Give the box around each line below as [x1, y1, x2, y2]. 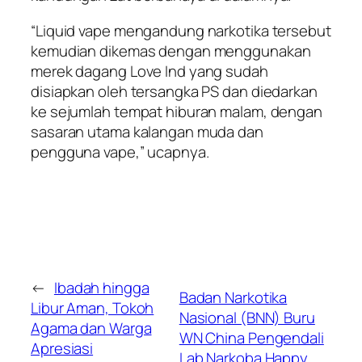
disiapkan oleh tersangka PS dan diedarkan [31, 80, 318, 102]
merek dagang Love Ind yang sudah [31, 60, 268, 82]
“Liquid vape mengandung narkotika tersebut [31, 19, 331, 41]
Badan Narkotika [179, 287, 288, 309]
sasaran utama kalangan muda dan [31, 120, 263, 142]
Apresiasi [31, 337, 94, 359]
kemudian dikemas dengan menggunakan [31, 40, 311, 61]
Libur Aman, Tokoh [31, 297, 154, 318]
